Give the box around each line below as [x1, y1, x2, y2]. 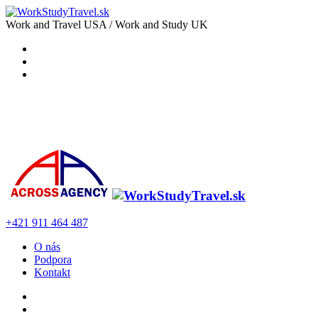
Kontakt [34, 266, 70, 279]
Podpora [34, 253, 72, 266]
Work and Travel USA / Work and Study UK [6, 18, 208, 31]
